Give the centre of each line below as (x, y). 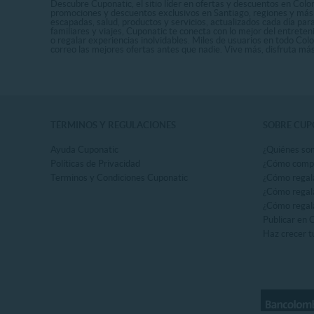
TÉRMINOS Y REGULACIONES (113, 125)
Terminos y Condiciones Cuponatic (119, 177)
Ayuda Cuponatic (84, 149)
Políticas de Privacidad (95, 163)
